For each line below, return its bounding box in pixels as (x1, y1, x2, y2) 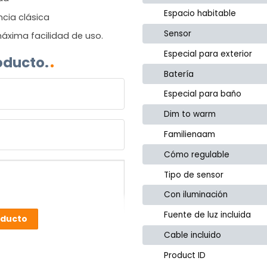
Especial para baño (164, 88, 242, 100)
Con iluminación (164, 189, 228, 201)
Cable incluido (164, 229, 222, 241)
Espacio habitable (164, 8, 237, 20)
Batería (164, 68, 194, 80)
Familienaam (164, 128, 216, 140)
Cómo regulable (164, 148, 230, 160)
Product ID (164, 249, 206, 261)
